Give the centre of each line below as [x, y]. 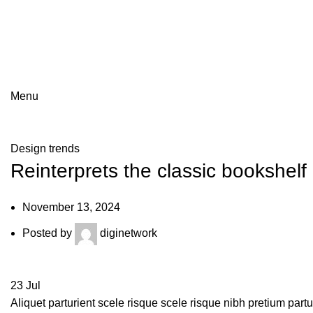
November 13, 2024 [71, 207]
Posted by [47, 233]
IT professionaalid [58, 26]
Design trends [45, 148]
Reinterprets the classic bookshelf [159, 171]
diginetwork [129, 233]
